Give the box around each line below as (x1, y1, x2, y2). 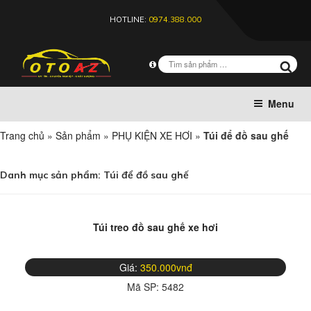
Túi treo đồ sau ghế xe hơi (93, 220, 218, 234)
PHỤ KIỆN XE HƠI (112, 128, 192, 142)
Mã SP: (127, 280, 162, 294)
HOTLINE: (110, 15, 149, 24)
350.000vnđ (140, 260, 192, 274)
